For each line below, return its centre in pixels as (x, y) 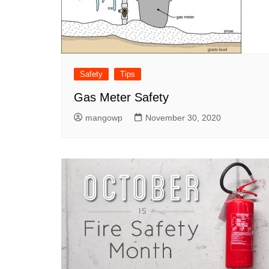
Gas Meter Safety (121, 97)
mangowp (104, 118)
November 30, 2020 (183, 118)
